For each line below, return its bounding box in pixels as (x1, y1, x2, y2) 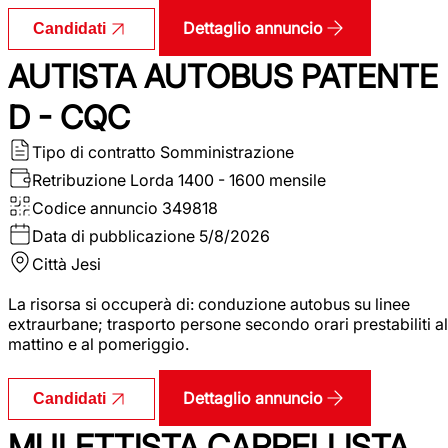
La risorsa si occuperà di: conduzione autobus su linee (8, 293, 410, 314)
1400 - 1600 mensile (178, 169, 326, 190)
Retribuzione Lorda (32, 169, 174, 190)
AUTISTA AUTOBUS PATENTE (8, 56, 438, 96)
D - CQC (8, 97, 130, 137)
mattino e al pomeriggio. (8, 333, 189, 354)
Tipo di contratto (32, 141, 156, 162)
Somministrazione (160, 141, 294, 162)
